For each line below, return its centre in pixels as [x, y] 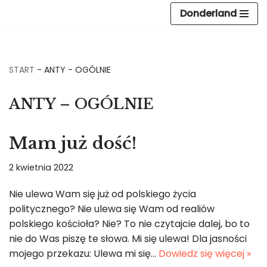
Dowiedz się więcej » [205, 254]
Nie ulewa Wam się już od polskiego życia [103, 194]
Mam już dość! [73, 143]
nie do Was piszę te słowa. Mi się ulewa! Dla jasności [128, 239]
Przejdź [25, 32]
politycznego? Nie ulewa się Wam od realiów [112, 209]
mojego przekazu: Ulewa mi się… [84, 254]
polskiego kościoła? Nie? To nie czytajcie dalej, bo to [129, 224]
